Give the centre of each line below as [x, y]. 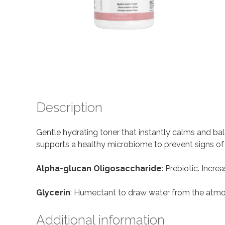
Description [69, 107]
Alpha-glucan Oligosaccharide [99, 168]
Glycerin [53, 192]
